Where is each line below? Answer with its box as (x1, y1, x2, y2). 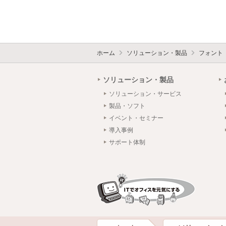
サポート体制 (109, 139, 145, 146)
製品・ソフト (109, 102, 145, 110)
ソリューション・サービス (109, 90, 182, 98)
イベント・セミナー (109, 115, 163, 122)
